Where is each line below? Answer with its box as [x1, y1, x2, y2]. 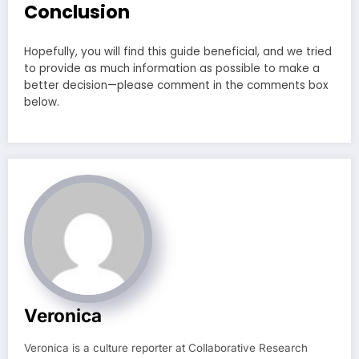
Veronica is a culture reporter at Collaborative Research [24, 341, 308, 355]
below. [24, 95, 59, 111]
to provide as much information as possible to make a [24, 61, 320, 77]
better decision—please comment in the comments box [24, 78, 328, 94]
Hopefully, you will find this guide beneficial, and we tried [24, 44, 332, 60]
